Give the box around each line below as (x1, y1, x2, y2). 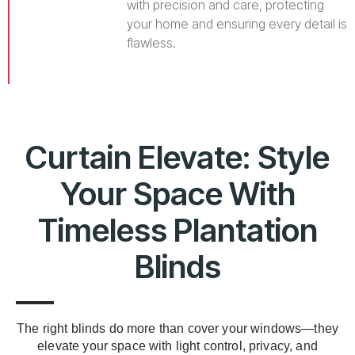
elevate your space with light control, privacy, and (37, 339, 318, 353)
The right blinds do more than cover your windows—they (17, 322, 338, 336)
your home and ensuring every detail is (127, 16, 347, 32)
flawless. (127, 35, 176, 52)
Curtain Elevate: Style (25, 138, 330, 177)
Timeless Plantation (37, 211, 318, 250)
